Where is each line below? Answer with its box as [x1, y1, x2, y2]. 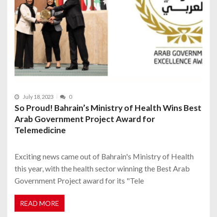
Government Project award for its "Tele [15, 175, 144, 185]
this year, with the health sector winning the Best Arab [15, 163, 190, 173]
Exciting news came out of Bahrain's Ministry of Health [15, 151, 194, 161]
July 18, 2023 [23, 93, 53, 100]
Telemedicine [15, 124, 66, 135]
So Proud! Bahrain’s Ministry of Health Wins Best [15, 102, 201, 113]
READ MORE [20, 199, 59, 208]
